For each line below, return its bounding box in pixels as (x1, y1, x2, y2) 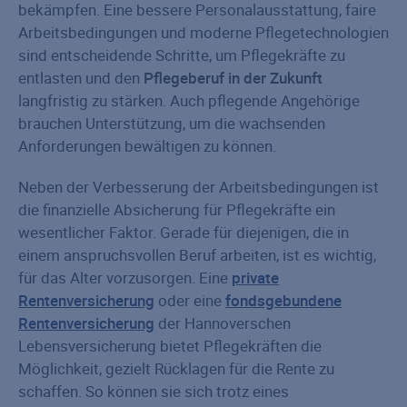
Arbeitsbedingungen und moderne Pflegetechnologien (18, 22, 389, 44)
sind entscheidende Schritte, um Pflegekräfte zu (18, 45, 345, 66)
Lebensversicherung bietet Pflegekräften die (18, 335, 322, 357)
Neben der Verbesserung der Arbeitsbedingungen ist (18, 176, 379, 198)
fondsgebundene (225, 290, 342, 312)
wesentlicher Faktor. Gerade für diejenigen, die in (18, 222, 349, 243)
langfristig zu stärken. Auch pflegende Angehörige (18, 90, 360, 112)
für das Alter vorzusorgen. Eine (18, 267, 232, 289)
